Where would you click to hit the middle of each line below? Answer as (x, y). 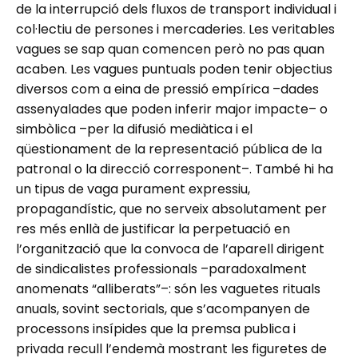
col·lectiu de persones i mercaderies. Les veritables (175, 29)
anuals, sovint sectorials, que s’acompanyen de (163, 308)
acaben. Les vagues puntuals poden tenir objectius (174, 69)
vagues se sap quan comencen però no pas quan (170, 49)
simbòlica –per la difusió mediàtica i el (134, 129)
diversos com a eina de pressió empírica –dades (167, 89)
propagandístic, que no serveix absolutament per (171, 209)
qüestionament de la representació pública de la (169, 149)
